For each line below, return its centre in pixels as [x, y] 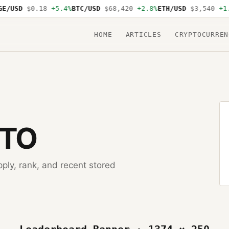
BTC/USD [81, 8]
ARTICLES [143, 34]
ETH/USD [166, 8]
